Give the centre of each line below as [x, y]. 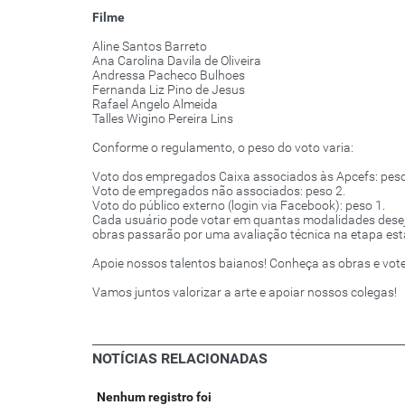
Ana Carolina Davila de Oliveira [177, 61]
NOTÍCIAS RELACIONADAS [180, 359]
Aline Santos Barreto [150, 47]
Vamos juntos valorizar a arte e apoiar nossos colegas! [245, 292]
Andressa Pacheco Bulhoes [169, 75]
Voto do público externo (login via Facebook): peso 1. [239, 206]
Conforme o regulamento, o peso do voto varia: [223, 148]
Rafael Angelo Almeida [155, 104]
